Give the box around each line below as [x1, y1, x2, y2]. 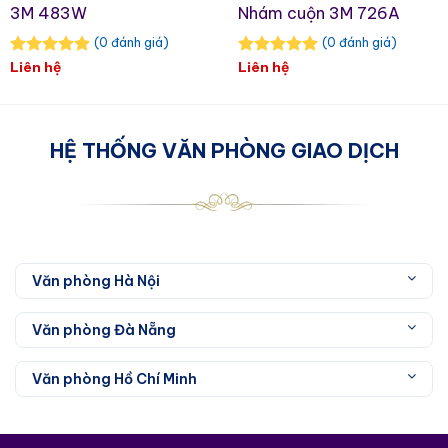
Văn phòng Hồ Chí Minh [32, 370, 197, 389]
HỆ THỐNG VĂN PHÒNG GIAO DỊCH [49, 137, 399, 163]
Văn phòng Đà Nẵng [32, 321, 176, 340]
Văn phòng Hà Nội [32, 272, 160, 291]
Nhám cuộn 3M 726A [238, 3, 400, 24]
